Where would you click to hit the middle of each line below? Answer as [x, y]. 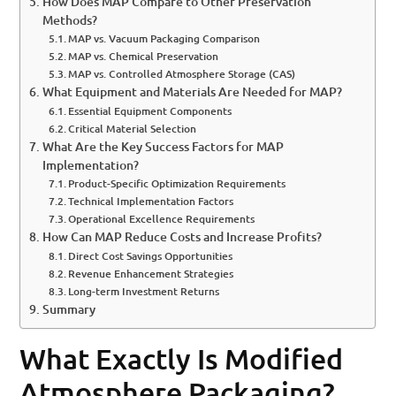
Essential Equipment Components [150, 111]
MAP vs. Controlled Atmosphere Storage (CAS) [182, 74]
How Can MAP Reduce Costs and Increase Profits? [183, 237]
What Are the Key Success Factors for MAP [164, 147]
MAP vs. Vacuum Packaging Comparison [164, 39]
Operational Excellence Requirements [162, 219]
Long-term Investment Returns [144, 292]
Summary [69, 309]
